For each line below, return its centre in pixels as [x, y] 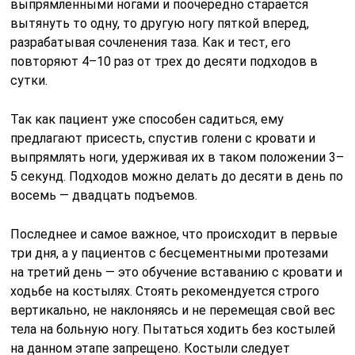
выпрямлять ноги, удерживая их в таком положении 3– [177, 158]
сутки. [29, 81]
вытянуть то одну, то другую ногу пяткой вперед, [160, 24]
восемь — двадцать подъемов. [104, 196]
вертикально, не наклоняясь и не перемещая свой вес [173, 311]
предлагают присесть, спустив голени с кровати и [163, 139]
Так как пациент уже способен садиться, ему [147, 120]
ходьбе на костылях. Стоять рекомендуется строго [165, 292]
